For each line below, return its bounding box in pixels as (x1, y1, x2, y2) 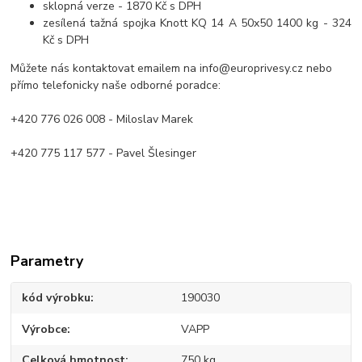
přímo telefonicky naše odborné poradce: (11, 78, 221, 94)
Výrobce (22, 321, 68, 337)
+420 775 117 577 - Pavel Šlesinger (11, 145, 197, 162)
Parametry (11, 251, 84, 271)
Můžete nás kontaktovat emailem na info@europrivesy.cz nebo (11, 61, 333, 77)
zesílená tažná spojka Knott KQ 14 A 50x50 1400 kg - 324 (43, 15, 351, 32)
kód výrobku (22, 290, 91, 306)
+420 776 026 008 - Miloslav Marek (11, 112, 197, 128)
